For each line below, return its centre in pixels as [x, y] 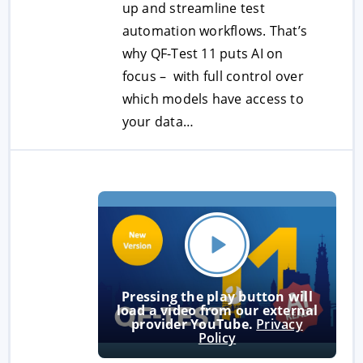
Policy [217, 338]
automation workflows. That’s [215, 31]
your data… [158, 122]
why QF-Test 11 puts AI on [203, 53]
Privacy [280, 324]
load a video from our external [217, 310]
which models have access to [213, 99]
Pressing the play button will [217, 297]
